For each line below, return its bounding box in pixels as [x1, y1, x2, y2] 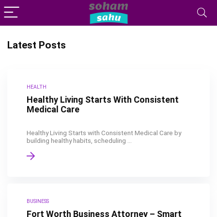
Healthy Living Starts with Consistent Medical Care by [27, 129, 181, 137]
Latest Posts [7, 39, 66, 51]
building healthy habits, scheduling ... [27, 137, 132, 144]
